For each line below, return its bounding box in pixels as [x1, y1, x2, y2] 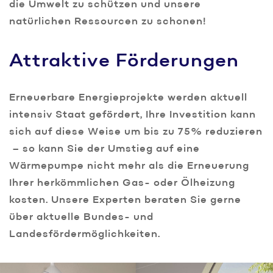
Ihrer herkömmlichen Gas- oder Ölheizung [9, 179, 235, 189]
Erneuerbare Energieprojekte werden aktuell [9, 93, 247, 104]
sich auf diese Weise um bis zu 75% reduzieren [9, 127, 263, 138]
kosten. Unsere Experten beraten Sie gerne [9, 196, 241, 206]
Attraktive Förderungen [9, 52, 239, 71]
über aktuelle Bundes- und [9, 213, 154, 223]
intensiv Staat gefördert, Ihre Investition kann [9, 110, 256, 121]
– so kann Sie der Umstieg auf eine [9, 144, 200, 155]
